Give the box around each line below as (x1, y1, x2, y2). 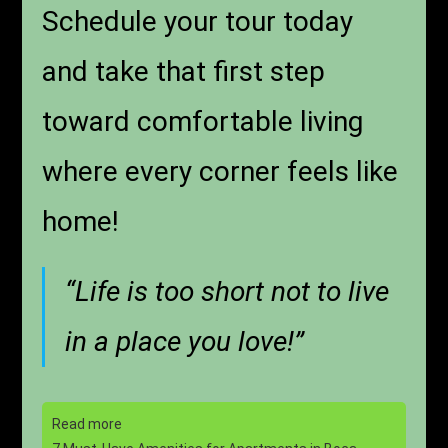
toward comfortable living (42, 105, 364, 139)
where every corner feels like (42, 155, 399, 189)
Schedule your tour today (42, 5, 354, 39)
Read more (52, 416, 123, 433)
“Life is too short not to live (65, 275, 390, 309)
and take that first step (42, 55, 326, 89)
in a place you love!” (65, 325, 305, 359)
